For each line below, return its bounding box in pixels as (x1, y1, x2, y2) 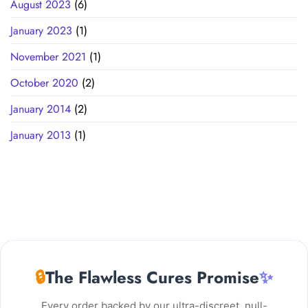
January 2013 (10, 126, 71, 143)
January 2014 (10, 100, 71, 117)
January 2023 (10, 22, 72, 38)
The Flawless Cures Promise (45, 265, 259, 289)
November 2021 (10, 48, 86, 65)
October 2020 (10, 74, 78, 91)
